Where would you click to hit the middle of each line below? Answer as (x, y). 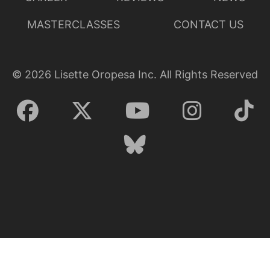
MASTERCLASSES (73, 24)
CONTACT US (208, 24)
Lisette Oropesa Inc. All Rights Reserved (155, 74)
